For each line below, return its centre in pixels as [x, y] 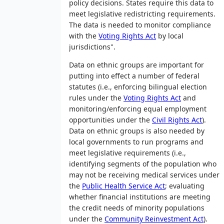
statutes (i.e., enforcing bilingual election [138, 86]
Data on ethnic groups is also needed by [137, 130]
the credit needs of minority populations [137, 207]
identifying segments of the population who [143, 163]
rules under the [96, 97]
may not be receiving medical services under [144, 174]
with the [84, 35]
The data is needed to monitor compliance [140, 24]
